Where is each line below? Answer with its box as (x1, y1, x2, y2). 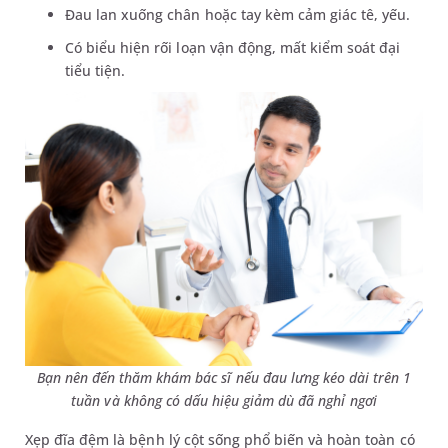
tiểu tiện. (65, 61, 126, 81)
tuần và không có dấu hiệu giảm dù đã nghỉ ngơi (71, 390, 377, 410)
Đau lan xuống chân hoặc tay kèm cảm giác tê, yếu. (65, 5, 415, 25)
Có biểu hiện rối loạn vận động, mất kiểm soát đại (65, 38, 401, 58)
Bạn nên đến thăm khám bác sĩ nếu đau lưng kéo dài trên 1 (36, 367, 412, 387)
